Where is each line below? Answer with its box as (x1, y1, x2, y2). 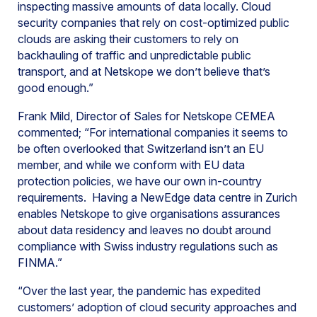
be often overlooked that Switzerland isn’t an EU (18, 142, 264, 156)
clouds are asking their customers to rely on (18, 32, 238, 46)
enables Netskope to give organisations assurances (18, 207, 280, 221)
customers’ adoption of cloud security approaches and (18, 300, 296, 314)
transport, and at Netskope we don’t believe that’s (18, 64, 270, 79)
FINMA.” (18, 255, 62, 270)
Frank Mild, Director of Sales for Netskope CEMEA (18, 109, 275, 123)
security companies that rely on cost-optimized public (18, 16, 289, 30)
